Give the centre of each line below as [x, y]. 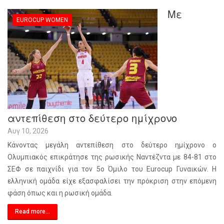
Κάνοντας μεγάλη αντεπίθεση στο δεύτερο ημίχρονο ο [112, 145]
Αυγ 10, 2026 [28, 131]
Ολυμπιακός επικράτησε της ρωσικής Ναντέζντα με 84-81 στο [112, 157]
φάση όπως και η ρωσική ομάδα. [60, 193]
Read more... [32, 211]
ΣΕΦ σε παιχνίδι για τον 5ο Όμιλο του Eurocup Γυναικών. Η [112, 169]
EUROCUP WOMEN [42, 20]
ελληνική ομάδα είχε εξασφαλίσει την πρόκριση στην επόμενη [112, 181]
